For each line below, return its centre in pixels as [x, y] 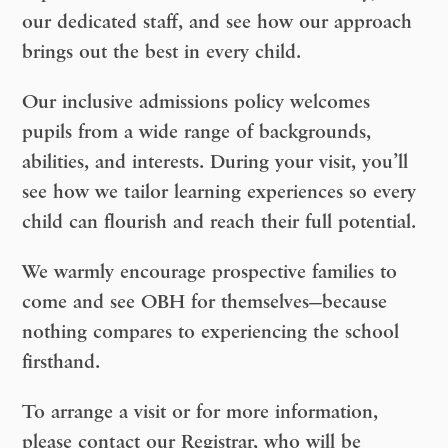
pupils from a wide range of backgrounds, [197, 132]
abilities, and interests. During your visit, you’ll [215, 162]
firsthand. [61, 362]
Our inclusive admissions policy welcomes [196, 102]
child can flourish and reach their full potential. [219, 222]
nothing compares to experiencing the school [211, 332]
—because [348, 302]
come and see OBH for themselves [166, 302]
